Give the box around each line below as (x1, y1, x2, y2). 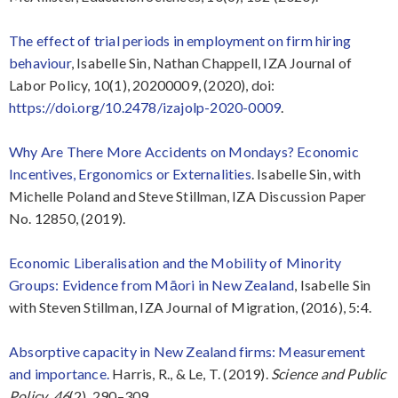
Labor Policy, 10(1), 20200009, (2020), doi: (9, 76, 275, 93)
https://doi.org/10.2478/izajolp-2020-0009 (9, 98, 282, 115)
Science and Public (271, 364, 386, 382)
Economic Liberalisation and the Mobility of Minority (9, 253, 342, 271)
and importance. (9, 364, 109, 382)
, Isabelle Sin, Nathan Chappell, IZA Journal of (70, 53, 353, 71)
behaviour (9, 53, 71, 71)
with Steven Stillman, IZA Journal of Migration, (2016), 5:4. (9, 298, 372, 315)
